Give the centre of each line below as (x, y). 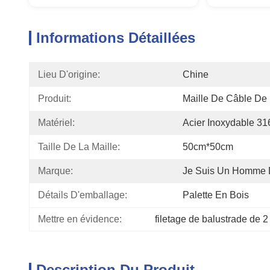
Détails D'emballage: (83, 195)
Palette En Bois (216, 195)
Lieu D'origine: (69, 74)
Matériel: (56, 123)
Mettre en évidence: (80, 219)
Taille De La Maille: (79, 147)
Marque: (55, 171)
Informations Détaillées (116, 38)
